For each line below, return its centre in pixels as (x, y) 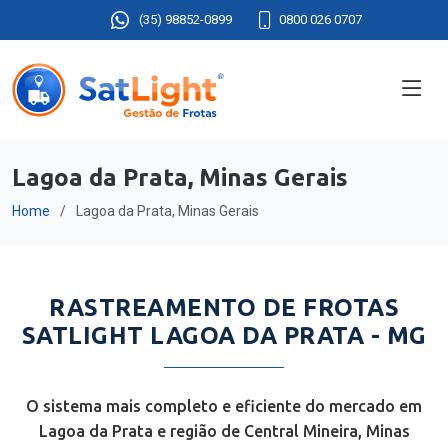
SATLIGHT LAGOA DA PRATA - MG (224, 335)
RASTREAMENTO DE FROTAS (224, 307)
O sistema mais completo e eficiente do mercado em (224, 406)
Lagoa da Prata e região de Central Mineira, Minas (224, 431)
